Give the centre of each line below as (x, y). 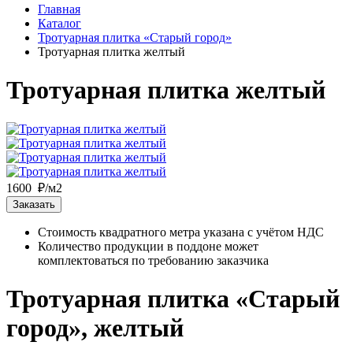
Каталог (59, 23)
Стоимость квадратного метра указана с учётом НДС (181, 232)
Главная (59, 9)
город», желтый (95, 328)
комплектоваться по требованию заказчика (153, 260)
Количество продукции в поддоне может (148, 246)
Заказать (34, 204)
